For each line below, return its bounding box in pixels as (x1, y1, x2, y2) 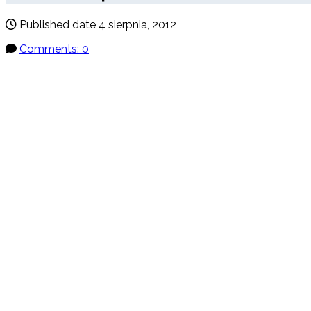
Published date (19, 18, 96, 32)
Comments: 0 (19, 42, 89, 56)
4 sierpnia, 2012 (99, 18, 176, 32)
